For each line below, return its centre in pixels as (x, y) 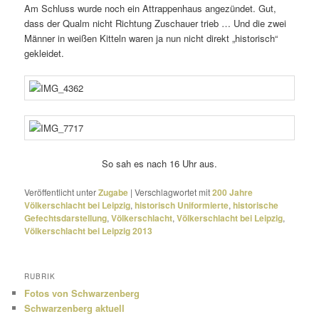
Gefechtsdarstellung (66, 218)
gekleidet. (45, 53)
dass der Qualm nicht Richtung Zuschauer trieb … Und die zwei (156, 23)
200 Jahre (233, 192)
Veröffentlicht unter (61, 192)
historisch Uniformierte (182, 205)
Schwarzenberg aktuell (75, 308)
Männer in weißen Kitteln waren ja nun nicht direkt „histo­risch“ (151, 38)
